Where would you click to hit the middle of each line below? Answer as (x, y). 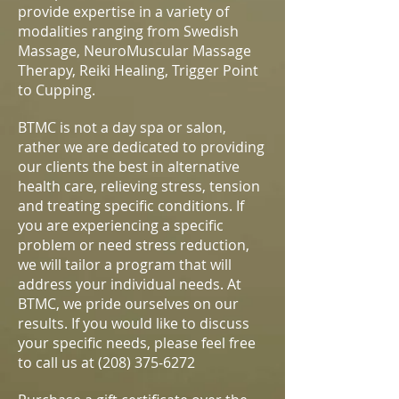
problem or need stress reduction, (134, 245)
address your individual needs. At (130, 284)
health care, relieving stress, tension (139, 186)
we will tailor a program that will (125, 265)
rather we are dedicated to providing (141, 147)
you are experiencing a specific (121, 225)
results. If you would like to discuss (134, 323)
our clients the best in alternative (129, 167)
